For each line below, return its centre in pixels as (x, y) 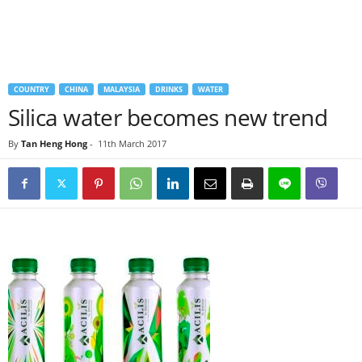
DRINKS (169, 89)
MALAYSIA (122, 89)
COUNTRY (32, 89)
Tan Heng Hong (54, 143)
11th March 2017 (132, 143)
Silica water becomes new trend (168, 117)
